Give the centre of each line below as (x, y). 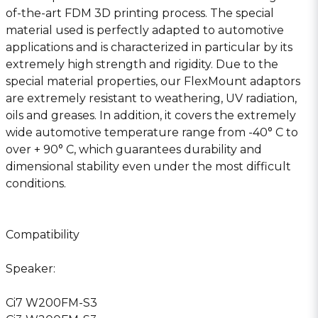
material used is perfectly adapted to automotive (145, 30)
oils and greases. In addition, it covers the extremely (151, 115)
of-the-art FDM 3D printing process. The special (140, 13)
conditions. (36, 183)
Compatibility (43, 235)
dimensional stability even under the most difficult (148, 166)
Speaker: (31, 269)
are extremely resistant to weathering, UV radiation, (151, 98)
